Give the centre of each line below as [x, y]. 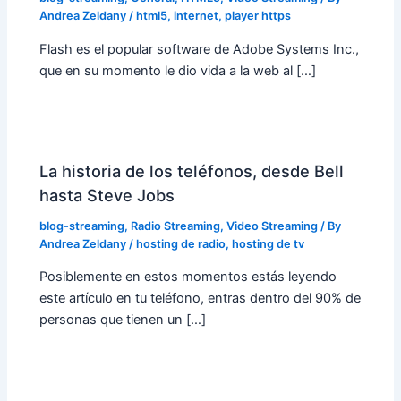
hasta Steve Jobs [107, 195]
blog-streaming [82, 226]
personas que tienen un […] [123, 320]
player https [258, 16]
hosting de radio [181, 243]
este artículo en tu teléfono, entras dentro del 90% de [200, 299]
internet [196, 16]
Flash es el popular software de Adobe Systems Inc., [200, 49]
